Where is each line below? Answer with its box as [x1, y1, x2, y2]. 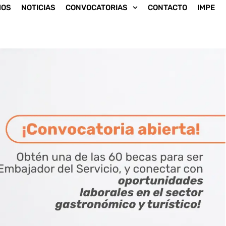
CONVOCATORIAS [65, 3, 128, 12]
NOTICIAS [21, 3, 55, 12]
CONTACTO [148, 3, 187, 12]
